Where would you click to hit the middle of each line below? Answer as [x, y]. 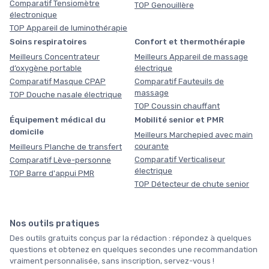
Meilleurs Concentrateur [55, 56]
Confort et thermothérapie [190, 41]
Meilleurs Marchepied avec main [194, 134]
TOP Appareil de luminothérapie [68, 28]
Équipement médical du [58, 119]
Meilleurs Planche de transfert [66, 147]
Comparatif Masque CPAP [58, 81]
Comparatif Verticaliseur [180, 159]
